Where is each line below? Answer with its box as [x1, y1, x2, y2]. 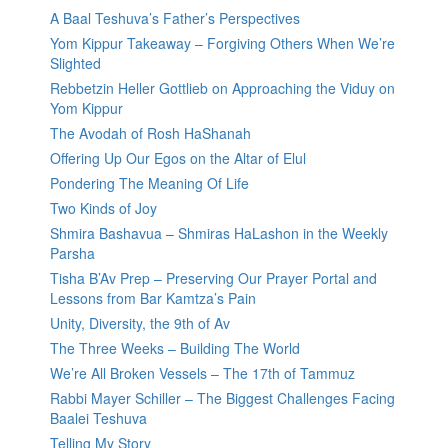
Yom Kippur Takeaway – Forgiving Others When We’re [50, 33, 395, 54]
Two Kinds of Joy [50, 198, 157, 219]
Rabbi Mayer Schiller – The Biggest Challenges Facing [50, 388, 395, 409]
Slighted [50, 53, 101, 74]
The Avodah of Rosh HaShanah [50, 123, 251, 144]
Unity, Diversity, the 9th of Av [50, 313, 230, 334]
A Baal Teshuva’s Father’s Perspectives [50, 8, 300, 29]
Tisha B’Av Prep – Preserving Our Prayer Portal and [50, 268, 377, 289]
